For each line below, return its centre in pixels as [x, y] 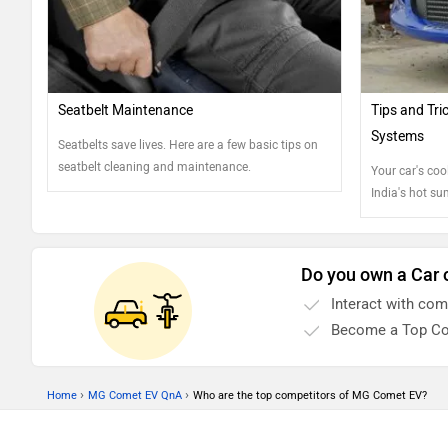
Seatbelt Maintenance [125, 110]
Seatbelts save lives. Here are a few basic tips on [188, 144]
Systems [397, 136]
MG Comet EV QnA [135, 395]
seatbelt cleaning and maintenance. [154, 166]
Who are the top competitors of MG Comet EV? [310, 395]
